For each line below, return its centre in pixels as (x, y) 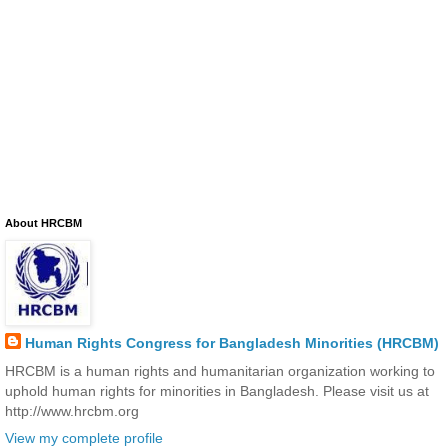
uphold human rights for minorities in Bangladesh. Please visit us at (217, 390)
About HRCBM (43, 223)
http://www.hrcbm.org (72, 410)
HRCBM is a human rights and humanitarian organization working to (220, 370)
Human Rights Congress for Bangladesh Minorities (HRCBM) (232, 343)
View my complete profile (84, 437)
